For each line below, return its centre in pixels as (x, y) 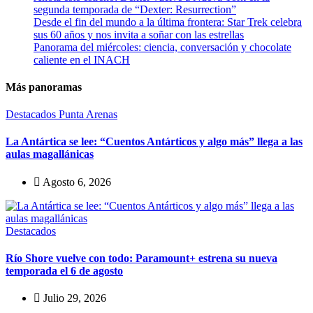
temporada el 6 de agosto (64, 271)
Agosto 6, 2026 (76, 182)
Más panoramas (44, 87)
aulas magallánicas (50, 154)
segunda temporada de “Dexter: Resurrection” (135, 9)
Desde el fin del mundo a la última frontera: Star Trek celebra (168, 22)
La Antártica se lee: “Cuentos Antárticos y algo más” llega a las (154, 142)
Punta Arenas (88, 115)
